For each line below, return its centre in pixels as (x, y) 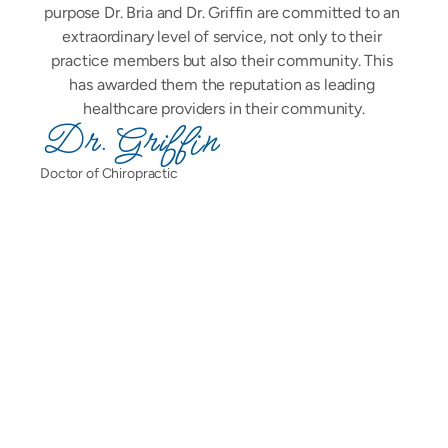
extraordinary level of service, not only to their (222, 36)
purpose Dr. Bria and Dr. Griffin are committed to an (222, 12)
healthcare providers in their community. (224, 108)
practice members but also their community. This (222, 60)
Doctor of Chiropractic (109, 173)
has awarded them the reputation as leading (222, 84)
